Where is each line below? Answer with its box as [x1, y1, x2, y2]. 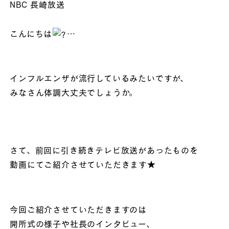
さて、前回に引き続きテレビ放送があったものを [10, 145, 198, 155]
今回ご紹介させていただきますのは [10, 204, 147, 215]
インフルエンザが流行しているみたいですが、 [10, 73, 189, 83]
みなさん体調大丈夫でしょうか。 [10, 87, 138, 97]
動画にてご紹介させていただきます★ [10, 159, 156, 170]
